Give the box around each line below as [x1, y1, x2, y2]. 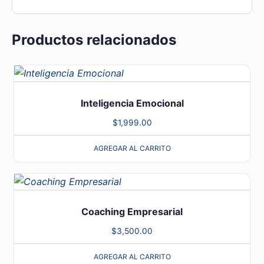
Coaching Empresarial [81, 205, 183, 217]
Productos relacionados [12, 31, 176, 49]
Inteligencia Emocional [80, 97, 184, 110]
